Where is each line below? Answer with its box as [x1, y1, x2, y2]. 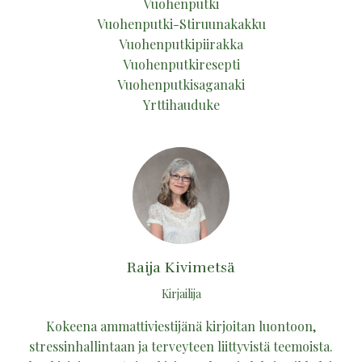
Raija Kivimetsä [127, 259, 235, 276]
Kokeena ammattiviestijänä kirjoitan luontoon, [46, 318, 316, 335]
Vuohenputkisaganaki [117, 76, 245, 93]
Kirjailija [161, 286, 201, 301]
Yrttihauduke [142, 96, 220, 113]
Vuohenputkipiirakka [119, 36, 243, 53]
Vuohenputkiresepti [122, 56, 240, 73]
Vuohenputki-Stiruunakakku [96, 15, 266, 32]
